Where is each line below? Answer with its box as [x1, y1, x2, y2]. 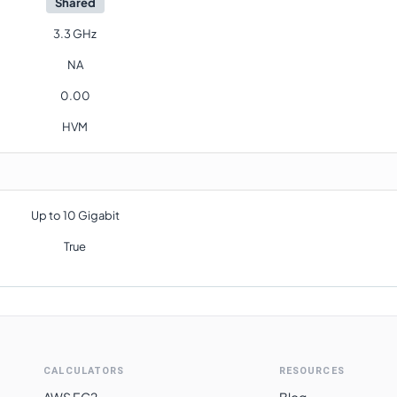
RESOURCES [278, 365, 345, 377]
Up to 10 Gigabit [30, 208, 120, 222]
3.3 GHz [53, 27, 97, 41]
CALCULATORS [43, 365, 125, 377]
